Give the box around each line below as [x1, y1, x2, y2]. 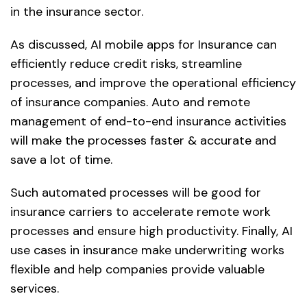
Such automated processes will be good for [10, 184, 261, 201]
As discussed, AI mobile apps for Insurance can [10, 36, 277, 53]
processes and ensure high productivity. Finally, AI [10, 223, 293, 240]
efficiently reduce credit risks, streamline [10, 56, 242, 73]
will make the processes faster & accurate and [10, 132, 276, 149]
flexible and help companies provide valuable [10, 261, 265, 278]
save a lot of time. [10, 151, 112, 169]
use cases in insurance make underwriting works [10, 242, 284, 259]
